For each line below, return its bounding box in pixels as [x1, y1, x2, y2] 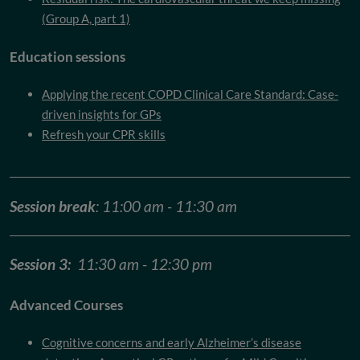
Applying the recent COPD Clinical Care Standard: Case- [42, 87, 338, 102]
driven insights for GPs [42, 107, 162, 122]
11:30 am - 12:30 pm [71, 255, 212, 274]
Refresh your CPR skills [42, 127, 166, 142]
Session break [10, 196, 96, 215]
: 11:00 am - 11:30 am [96, 196, 237, 215]
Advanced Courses [10, 297, 123, 314]
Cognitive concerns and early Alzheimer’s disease [42, 335, 301, 350]
